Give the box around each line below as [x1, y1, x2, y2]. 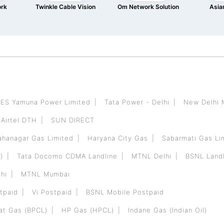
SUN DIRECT [51, 116, 94, 124]
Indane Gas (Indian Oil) [128, 206, 207, 214]
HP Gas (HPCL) [61, 206, 114, 214]
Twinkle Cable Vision [35, 3, 96, 10]
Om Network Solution [117, 3, 179, 10]
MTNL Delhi [131, 152, 171, 160]
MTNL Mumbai [21, 170, 70, 178]
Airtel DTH [1, 116, 37, 124]
